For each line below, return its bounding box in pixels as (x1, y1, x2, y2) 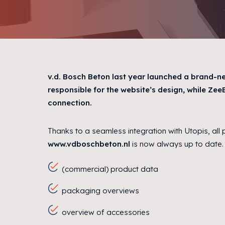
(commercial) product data (61, 164, 158, 174)
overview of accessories (61, 207, 150, 217)
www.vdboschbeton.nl (47, 139, 130, 149)
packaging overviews (61, 186, 139, 195)
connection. (47, 97, 92, 107)
